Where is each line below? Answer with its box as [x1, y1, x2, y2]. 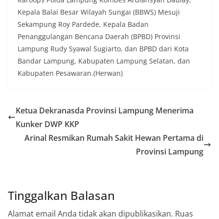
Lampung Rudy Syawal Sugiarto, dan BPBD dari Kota [18, 44, 189, 54]
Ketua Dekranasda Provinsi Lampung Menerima [16, 105, 194, 116]
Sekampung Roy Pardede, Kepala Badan [18, 20, 149, 29]
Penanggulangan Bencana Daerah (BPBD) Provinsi [18, 32, 180, 42]
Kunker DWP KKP [16, 119, 81, 130]
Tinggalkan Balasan [8, 187, 115, 204]
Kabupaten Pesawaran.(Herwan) [18, 68, 123, 78]
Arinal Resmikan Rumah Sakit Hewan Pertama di [24, 132, 203, 144]
